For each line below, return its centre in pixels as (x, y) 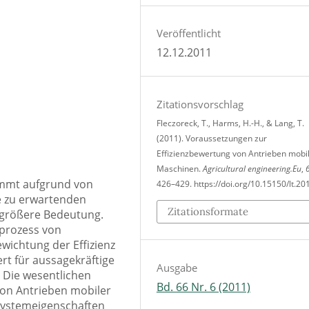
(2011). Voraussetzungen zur (211, 139)
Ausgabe (177, 267)
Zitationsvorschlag (200, 104)
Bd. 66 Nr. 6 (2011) (203, 287)
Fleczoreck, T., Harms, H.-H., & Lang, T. (230, 123)
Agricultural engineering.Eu (252, 169)
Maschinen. (179, 169)
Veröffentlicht (188, 33)
